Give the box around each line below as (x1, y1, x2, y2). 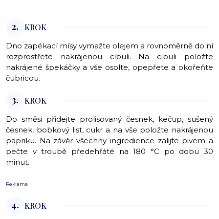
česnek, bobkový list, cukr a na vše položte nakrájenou (6, 125, 213, 135)
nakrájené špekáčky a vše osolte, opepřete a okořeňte (6, 63, 213, 72)
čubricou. (6, 73, 42, 83)
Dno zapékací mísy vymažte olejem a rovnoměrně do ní (6, 41, 213, 51)
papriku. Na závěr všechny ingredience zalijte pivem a (6, 136, 213, 146)
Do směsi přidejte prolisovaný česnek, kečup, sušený (6, 114, 213, 124)
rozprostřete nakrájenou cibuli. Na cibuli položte (6, 52, 213, 62)
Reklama (6, 181, 28, 188)
